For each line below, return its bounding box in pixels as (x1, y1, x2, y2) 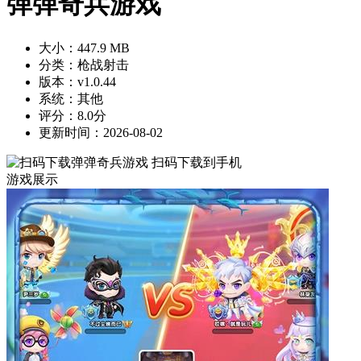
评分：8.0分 (39, 108, 106, 122)
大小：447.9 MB (39, 40, 130, 55)
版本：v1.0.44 (39, 74, 116, 89)
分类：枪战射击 (39, 57, 129, 72)
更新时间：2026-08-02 (39, 125, 163, 139)
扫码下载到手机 (151, 155, 242, 169)
